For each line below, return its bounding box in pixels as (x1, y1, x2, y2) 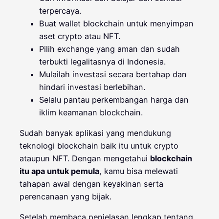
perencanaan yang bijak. (20, 192, 111, 202)
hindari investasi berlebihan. (39, 82, 145, 92)
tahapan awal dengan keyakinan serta (20, 179, 163, 189)
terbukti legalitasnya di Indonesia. (39, 56, 166, 66)
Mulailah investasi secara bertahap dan (39, 69, 187, 79)
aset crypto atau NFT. (39, 31, 120, 41)
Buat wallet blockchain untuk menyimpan (39, 18, 194, 28)
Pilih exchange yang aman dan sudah (39, 44, 180, 54)
